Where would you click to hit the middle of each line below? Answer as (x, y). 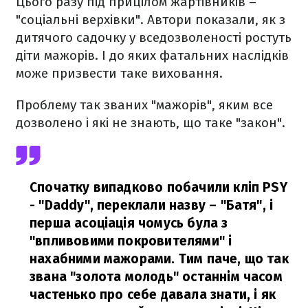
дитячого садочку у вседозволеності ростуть (154, 37)
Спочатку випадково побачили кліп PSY (158, 187)
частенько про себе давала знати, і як (153, 295)
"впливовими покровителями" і (131, 241)
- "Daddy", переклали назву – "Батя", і (152, 205)
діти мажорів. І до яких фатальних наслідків (152, 55)
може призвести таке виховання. (119, 73)
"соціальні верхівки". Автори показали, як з (151, 20)
